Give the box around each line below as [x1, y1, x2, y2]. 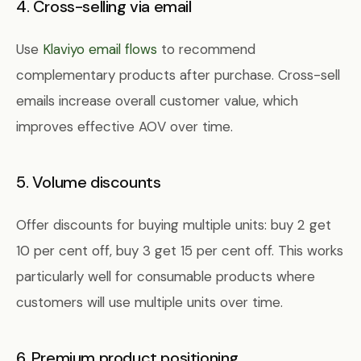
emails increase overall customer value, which [16, 92, 298, 110]
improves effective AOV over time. [16, 118, 233, 135]
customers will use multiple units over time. [16, 293, 283, 311]
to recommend [157, 40, 255, 58]
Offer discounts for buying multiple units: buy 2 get [16, 216, 331, 234]
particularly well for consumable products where [16, 268, 315, 285]
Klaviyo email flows [43, 40, 157, 58]
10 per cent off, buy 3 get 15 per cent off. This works [16, 242, 343, 259]
